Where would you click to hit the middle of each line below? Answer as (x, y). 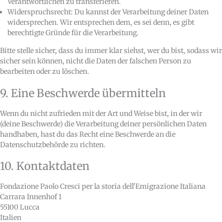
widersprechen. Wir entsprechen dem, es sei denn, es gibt (101, 23)
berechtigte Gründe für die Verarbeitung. (73, 33)
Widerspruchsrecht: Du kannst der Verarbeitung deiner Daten (108, 12)
